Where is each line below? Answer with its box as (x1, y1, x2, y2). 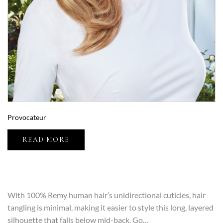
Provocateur (7, 112, 46, 121)
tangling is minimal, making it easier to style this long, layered (7, 202, 214, 212)
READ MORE (22, 135, 70, 144)
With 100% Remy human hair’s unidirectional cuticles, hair (7, 190, 206, 200)
